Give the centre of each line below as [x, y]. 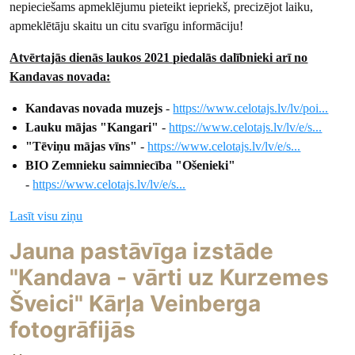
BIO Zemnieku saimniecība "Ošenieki [127, 165]
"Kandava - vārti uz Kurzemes [170, 277]
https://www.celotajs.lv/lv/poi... [251, 108]
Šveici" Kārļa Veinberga [136, 303]
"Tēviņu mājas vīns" [82, 146]
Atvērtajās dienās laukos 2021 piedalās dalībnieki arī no [159, 57]
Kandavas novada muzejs [96, 108]
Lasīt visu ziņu [46, 216]
